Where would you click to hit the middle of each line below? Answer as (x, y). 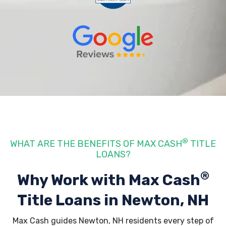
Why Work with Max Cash (108, 180)
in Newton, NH (156, 200)
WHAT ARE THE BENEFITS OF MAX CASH (96, 144)
